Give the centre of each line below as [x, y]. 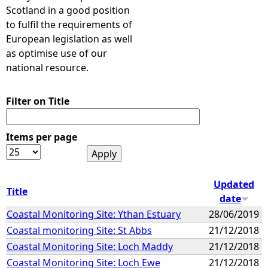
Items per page [42, 137]
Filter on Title [38, 101]
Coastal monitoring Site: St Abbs [79, 230]
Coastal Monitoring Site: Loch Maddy [90, 246]
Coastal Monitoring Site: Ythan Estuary [94, 214]
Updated [234, 184]
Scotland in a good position [68, 10]
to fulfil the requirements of [69, 25]
